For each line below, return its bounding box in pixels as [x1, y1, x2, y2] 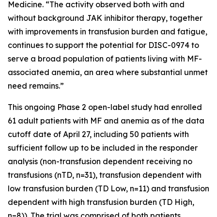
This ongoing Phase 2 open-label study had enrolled [8, 102, 202, 112]
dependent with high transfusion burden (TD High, [8, 197, 194, 207]
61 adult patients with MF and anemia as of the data [8, 116, 204, 125]
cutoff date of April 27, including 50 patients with [8, 129, 189, 139]
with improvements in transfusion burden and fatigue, [8, 27, 207, 36]
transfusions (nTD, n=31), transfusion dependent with [8, 170, 201, 180]
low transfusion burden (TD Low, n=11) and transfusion [8, 184, 209, 193]
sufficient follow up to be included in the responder [8, 143, 198, 153]
